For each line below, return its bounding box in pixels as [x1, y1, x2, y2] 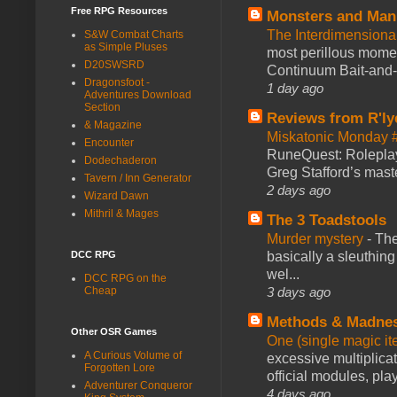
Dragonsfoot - [84, 75, 150, 89]
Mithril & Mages [84, 206, 159, 220]
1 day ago [267, 80, 323, 96]
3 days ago [267, 284, 331, 300]
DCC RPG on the [84, 271, 167, 284]
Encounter [84, 136, 134, 149]
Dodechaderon [84, 153, 157, 167]
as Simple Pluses [84, 40, 167, 53]
